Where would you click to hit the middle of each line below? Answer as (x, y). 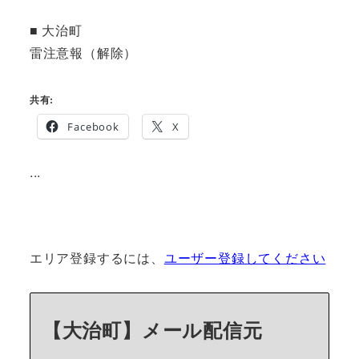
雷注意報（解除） (83, 53)
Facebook (93, 127)
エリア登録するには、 (97, 257)
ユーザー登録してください (245, 257)
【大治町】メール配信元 (152, 329)
